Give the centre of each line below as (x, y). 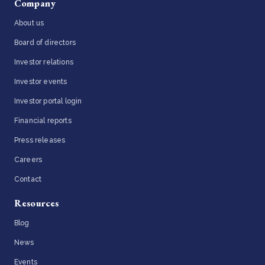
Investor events (41, 81)
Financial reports (43, 120)
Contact (28, 179)
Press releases (40, 140)
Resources (37, 203)
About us (29, 23)
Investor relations (44, 62)
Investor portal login (48, 101)
